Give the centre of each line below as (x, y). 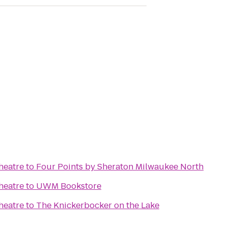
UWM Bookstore (69, 186)
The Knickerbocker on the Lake (98, 205)
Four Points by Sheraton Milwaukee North (120, 167)
